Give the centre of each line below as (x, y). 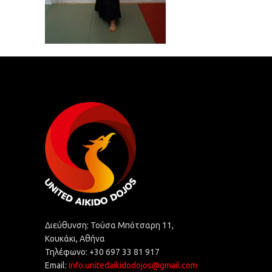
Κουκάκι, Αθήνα (75, 239)
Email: (57, 265)
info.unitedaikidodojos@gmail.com (133, 265)
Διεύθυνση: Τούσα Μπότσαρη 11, (110, 225)
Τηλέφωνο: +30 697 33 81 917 (103, 252)
